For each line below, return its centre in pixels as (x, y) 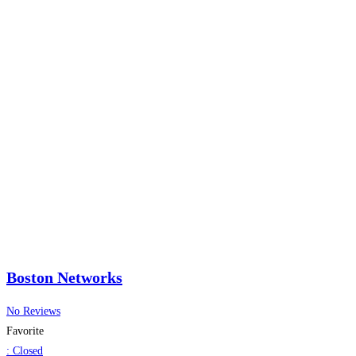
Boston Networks (64, 277)
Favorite (25, 331)
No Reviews (33, 311)
